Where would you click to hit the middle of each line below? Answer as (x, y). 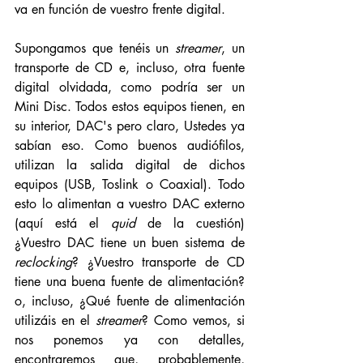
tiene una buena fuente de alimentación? (130, 282)
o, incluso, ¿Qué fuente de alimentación (130, 301)
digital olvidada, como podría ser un (130, 87)
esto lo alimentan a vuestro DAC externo (130, 204)
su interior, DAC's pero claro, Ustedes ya (130, 126)
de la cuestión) (196, 223)
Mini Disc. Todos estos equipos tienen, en (130, 107)
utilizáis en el (55, 320)
